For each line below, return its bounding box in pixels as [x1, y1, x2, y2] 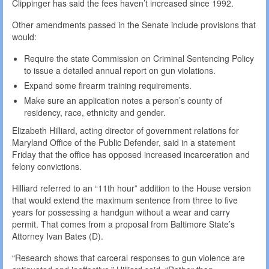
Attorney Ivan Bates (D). [12, 229, 103, 242]
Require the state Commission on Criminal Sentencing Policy [24, 52, 254, 64]
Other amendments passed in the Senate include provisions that [12, 18, 256, 31]
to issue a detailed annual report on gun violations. [24, 64, 216, 76]
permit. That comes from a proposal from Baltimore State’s [12, 217, 235, 230]
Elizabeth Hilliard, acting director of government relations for [12, 124, 239, 136]
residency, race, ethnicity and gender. [24, 106, 166, 118]
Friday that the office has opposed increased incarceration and [12, 148, 250, 160]
